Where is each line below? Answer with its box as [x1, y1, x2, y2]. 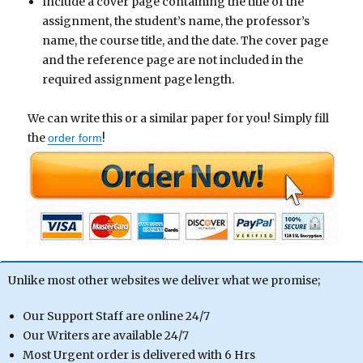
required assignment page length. [41, 71, 234, 87]
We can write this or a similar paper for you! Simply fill [28, 111, 330, 126]
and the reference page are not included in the [41, 52, 303, 67]
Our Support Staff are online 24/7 [22, 309, 210, 324]
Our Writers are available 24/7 [22, 328, 189, 344]
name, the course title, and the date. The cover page [41, 32, 328, 48]
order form [48, 131, 103, 145]
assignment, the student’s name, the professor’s [41, 13, 310, 28]
